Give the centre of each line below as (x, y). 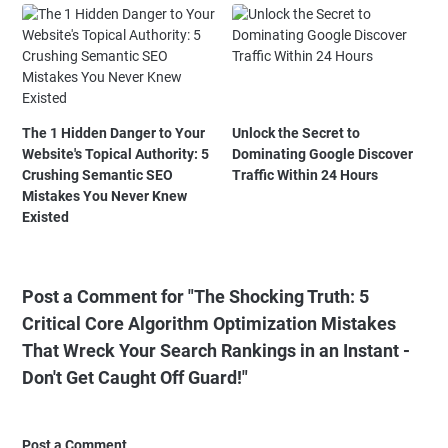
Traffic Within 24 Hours (305, 175)
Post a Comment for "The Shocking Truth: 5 (195, 297)
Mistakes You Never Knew (104, 196)
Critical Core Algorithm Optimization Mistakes (209, 324)
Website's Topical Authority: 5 (115, 154)
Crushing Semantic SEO (97, 175)
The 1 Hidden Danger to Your (113, 133)
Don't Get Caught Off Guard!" (135, 378)
